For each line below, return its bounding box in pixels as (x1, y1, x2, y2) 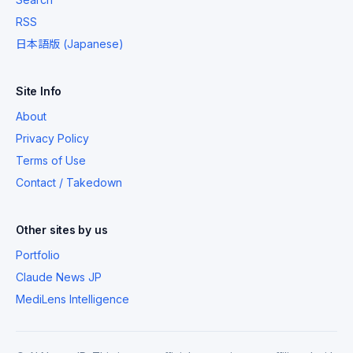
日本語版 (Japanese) (16, 37, 124, 50)
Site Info (16, 84, 62, 98)
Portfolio (16, 248, 60, 262)
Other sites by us (16, 223, 108, 236)
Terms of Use (16, 154, 86, 167)
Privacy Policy (16, 132, 89, 145)
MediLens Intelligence (16, 292, 129, 306)
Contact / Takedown (16, 176, 122, 189)
